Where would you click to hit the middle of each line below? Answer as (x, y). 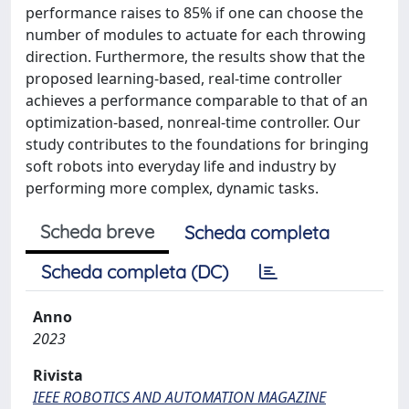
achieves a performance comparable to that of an (197, 100)
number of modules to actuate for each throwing (196, 35)
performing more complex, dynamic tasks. (172, 188)
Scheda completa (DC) (135, 272)
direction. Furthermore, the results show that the (195, 57)
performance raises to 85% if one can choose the (194, 13)
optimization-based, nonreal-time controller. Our (193, 122)
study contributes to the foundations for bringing (197, 144)
